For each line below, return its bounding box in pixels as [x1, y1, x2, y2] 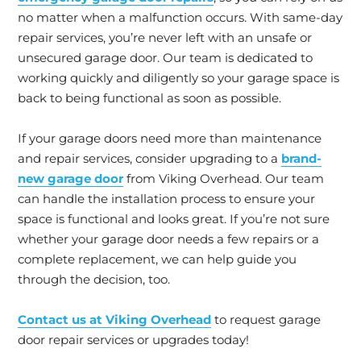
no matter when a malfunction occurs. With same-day [18, 10, 342, 25]
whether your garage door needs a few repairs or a [18, 231, 319, 247]
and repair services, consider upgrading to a [18, 151, 281, 166]
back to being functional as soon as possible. [18, 90, 281, 106]
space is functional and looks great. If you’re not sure [18, 211, 330, 226]
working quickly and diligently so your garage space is [18, 70, 339, 85]
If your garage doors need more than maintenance [18, 131, 322, 146]
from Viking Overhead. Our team [123, 171, 324, 186]
